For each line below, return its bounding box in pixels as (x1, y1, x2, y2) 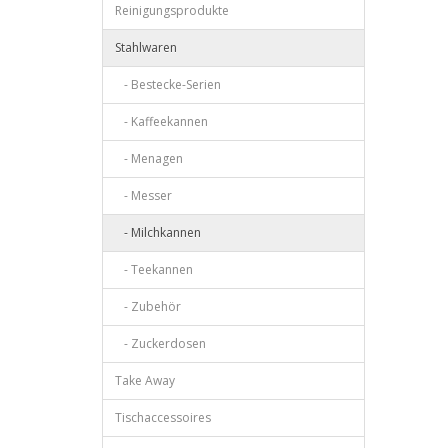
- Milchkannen (115, 224, 201, 241)
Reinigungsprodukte (115, 2, 229, 19)
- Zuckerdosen (115, 335, 206, 352)
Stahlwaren (115, 39, 177, 56)
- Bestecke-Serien (115, 76, 221, 93)
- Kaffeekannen (115, 113, 208, 130)
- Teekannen (115, 261, 193, 278)
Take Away (115, 372, 175, 389)
